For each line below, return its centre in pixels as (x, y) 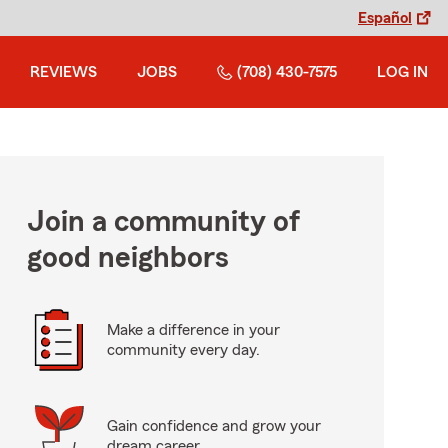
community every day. (183, 350)
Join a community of (163, 222)
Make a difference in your (193, 330)
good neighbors (127, 258)
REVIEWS (63, 72)
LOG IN (402, 72)
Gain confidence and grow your (213, 426)
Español (385, 18)
